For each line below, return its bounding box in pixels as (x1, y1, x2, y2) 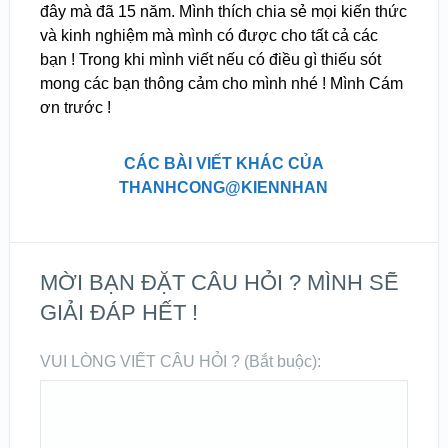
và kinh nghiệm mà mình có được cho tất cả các (39, 26, 378, 44)
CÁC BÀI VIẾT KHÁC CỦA (123, 154, 324, 172)
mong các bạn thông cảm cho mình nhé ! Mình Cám (39, 74, 403, 92)
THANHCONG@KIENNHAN (119, 178, 329, 196)
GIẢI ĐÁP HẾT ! (39, 299, 198, 325)
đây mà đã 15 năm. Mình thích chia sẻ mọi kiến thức (39, 2, 407, 20)
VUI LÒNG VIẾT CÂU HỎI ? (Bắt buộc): (39, 352, 321, 370)
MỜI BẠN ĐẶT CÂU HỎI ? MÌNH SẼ (39, 269, 399, 295)
